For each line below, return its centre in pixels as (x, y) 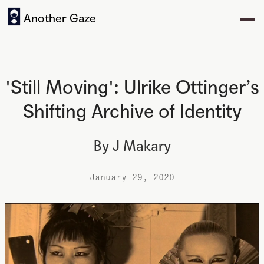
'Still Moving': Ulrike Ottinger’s (132, 88)
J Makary (141, 146)
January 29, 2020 (132, 177)
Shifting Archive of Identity (132, 112)
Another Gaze (60, 19)
